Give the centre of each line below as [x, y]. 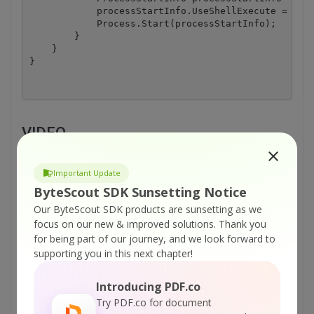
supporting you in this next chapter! [113, 253]
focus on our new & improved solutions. [125, 224]
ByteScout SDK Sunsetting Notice [140, 192]
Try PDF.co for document [154, 302]
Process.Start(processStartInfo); [152, 23]
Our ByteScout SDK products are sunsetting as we [148, 209]
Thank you [243, 224]
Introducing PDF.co [148, 286]
